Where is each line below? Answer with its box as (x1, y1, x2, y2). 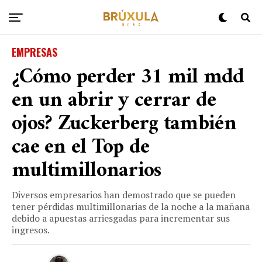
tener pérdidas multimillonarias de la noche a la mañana (12, 200, 250, 213)
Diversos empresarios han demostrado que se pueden (12, 188, 236, 201)
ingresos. (12, 223, 50, 236)
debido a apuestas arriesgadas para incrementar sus (12, 212, 230, 225)
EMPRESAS (12, 44, 57, 60)
